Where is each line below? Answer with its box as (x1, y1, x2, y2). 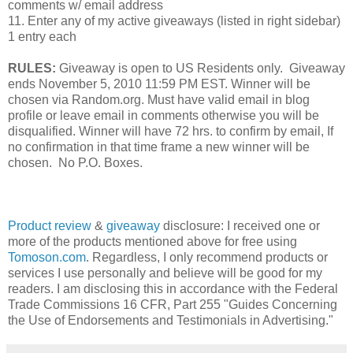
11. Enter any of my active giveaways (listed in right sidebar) (8, 13, 340, 28)
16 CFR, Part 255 (123, 297, 221, 311)
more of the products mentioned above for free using (8, 234, 297, 248)
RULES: (8, 61, 56, 75)
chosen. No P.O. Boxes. (8, 155, 143, 169)
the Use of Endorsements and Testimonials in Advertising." (8, 313, 333, 327)
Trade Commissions (8, 297, 123, 311)
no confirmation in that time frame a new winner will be (8, 139, 310, 154)
